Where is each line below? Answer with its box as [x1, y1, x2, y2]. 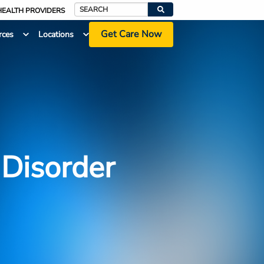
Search [74, 11, 99, 22]
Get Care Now [100, 28, 161, 41]
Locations [38, 29, 74, 41]
